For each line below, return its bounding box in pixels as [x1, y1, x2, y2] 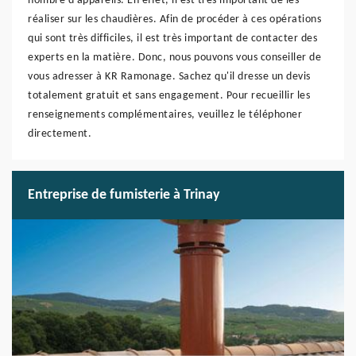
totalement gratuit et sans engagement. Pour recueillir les [28, 90, 310, 102]
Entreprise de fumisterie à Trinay [28, 188, 220, 203]
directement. [28, 128, 91, 140]
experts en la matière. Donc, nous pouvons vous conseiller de [28, 52, 321, 64]
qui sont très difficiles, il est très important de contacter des [28, 33, 317, 44]
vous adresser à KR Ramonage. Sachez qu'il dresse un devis [28, 71, 311, 83]
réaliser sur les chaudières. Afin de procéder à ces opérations [28, 14, 321, 25]
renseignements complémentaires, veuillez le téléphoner [28, 109, 302, 121]
